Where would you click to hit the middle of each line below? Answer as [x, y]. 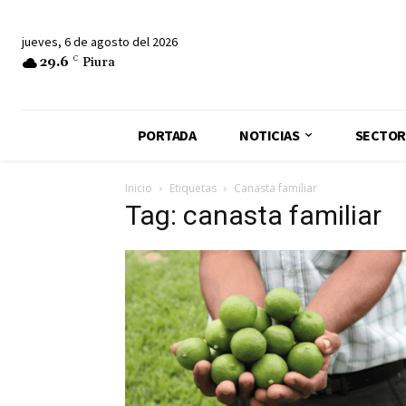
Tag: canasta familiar [253, 215]
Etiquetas [193, 188]
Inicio [139, 188]
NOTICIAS [270, 135]
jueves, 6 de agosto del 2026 [100, 41]
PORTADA [167, 135]
